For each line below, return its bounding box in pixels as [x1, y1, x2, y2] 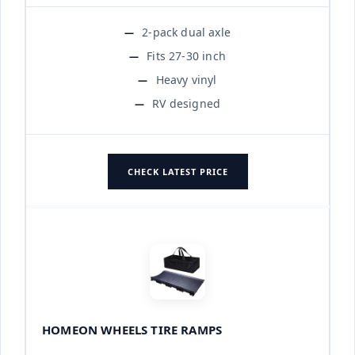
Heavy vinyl [155, 71, 217, 87]
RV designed [152, 95, 221, 111]
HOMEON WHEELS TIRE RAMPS [42, 321, 223, 338]
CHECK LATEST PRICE [127, 165, 228, 177]
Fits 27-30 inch [147, 48, 226, 63]
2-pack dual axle [142, 24, 231, 40]
